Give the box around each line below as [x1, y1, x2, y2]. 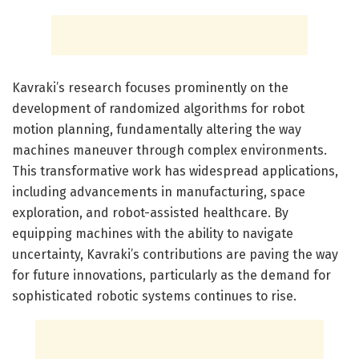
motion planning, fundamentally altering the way [12, 122, 301, 138]
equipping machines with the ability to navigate [12, 226, 293, 242]
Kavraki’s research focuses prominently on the [12, 80, 288, 96]
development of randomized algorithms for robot [12, 101, 305, 117]
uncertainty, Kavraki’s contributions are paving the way [12, 247, 338, 263]
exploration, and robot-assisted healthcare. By [12, 205, 288, 221]
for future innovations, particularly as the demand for [12, 268, 331, 284]
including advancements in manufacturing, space [12, 184, 305, 200]
